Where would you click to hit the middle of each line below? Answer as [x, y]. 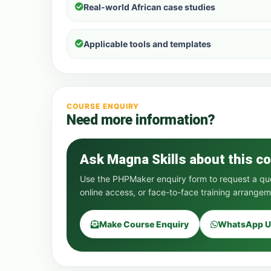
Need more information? [141, 120]
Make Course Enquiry [144, 224]
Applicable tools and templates [147, 44]
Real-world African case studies [149, 7]
